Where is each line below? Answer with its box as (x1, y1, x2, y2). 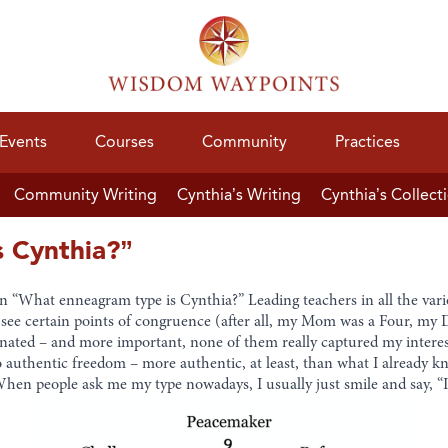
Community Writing (14, 183, 157, 207)
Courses (95, 130, 154, 154)
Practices (335, 130, 400, 154)
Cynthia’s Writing (177, 183, 301, 207)
